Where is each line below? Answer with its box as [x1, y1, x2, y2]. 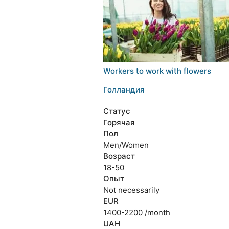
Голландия [103, 85, 145, 95]
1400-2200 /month [103, 208, 170, 217]
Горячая [103, 118, 135, 127]
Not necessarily [103, 185, 159, 195]
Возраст [103, 151, 135, 161]
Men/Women [103, 140, 149, 150]
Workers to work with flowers [103, 66, 211, 76]
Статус [103, 106, 130, 116]
